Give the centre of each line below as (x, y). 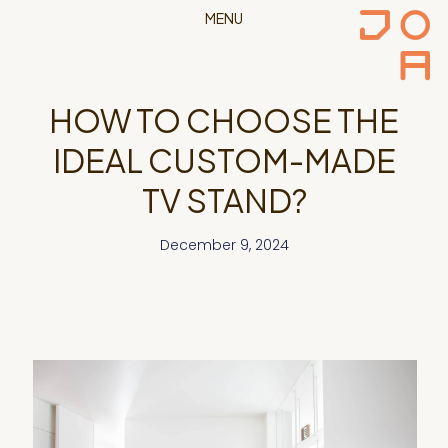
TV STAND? (224, 200)
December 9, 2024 (224, 245)
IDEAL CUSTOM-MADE (224, 160)
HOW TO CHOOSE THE (224, 120)
